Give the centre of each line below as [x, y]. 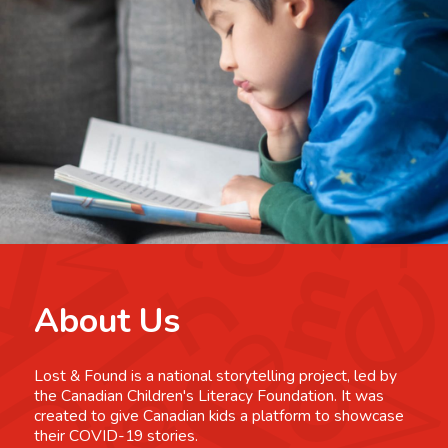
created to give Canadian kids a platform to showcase [218, 415]
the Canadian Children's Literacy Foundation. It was [208, 395]
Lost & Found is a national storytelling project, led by [215, 375]
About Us [106, 321]
